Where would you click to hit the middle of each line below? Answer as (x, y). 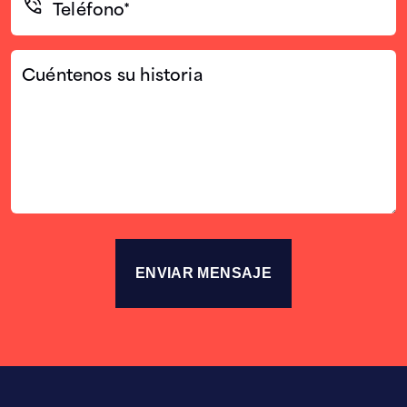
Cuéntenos (50, 62)
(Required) (44, 20)
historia (37, 113)
